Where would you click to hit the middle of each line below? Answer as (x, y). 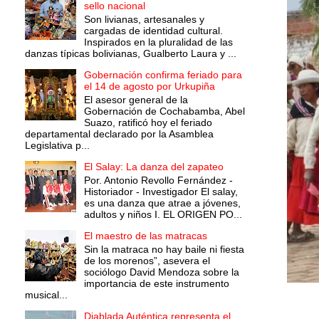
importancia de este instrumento (156, 283)
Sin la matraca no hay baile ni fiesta (164, 249)
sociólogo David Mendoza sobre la (161, 272)
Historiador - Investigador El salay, (161, 191)
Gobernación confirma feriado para (163, 75)
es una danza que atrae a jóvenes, (162, 203)
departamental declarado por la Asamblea (119, 134)
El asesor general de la (136, 99)
